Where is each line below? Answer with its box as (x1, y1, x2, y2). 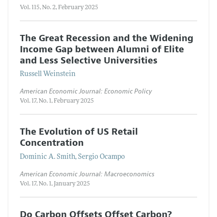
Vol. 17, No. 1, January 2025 (20, 181, 90, 187)
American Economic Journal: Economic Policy (20, 87, 152, 96)
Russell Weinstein (20, 71, 76, 78)
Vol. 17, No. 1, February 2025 (20, 98, 94, 105)
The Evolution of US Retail (20, 126, 138, 138)
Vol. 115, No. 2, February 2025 (20, 4, 98, 11)
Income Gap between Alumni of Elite (20, 43, 184, 55)
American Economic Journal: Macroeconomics (20, 170, 155, 178)
